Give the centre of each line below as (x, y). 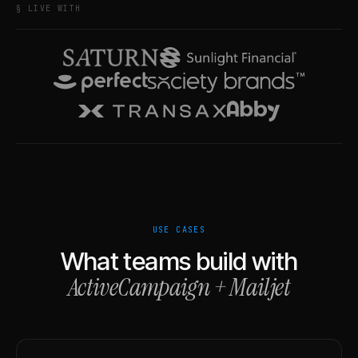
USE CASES (179, 229)
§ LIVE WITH (49, 8)
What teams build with (179, 261)
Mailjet (260, 287)
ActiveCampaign (139, 287)
